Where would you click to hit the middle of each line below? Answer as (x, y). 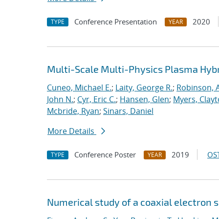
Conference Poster (105, 154)
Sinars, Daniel (128, 111)
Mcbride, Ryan (73, 111)
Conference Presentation (116, 22)
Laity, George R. (144, 88)
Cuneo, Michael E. (79, 88)
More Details (72, 131)
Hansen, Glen (144, 99)
